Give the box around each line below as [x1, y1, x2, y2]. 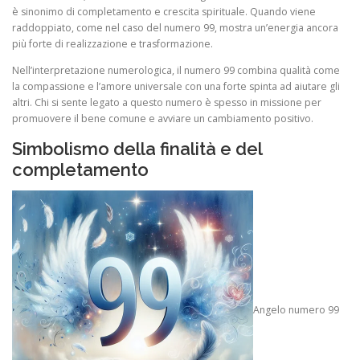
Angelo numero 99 [253, 302, 339, 317]
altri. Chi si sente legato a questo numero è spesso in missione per [12, 96, 321, 110]
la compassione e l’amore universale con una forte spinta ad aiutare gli [12, 80, 340, 94]
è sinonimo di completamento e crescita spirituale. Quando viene [12, 5, 316, 19]
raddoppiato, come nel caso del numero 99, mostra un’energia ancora [12, 21, 338, 35]
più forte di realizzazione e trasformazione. [12, 37, 213, 51]
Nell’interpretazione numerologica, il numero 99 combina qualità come [12, 63, 340, 78]
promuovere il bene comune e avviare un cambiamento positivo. [12, 112, 313, 126]
